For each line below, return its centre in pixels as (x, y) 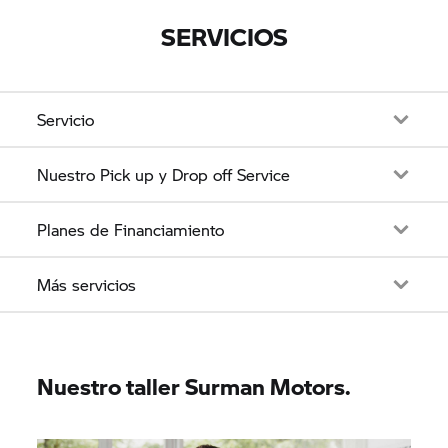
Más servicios (87, 284)
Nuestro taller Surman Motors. (194, 386)
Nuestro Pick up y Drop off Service (164, 174)
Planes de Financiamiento (131, 229)
